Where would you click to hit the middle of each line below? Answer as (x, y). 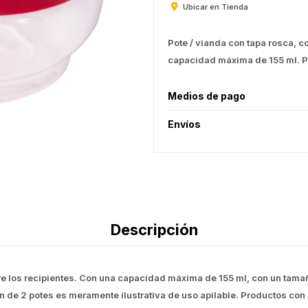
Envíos (184, 124)
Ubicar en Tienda (216, 7)
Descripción (154, 230)
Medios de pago (207, 96)
